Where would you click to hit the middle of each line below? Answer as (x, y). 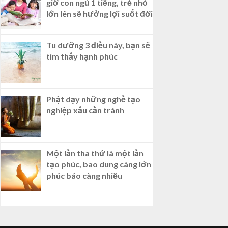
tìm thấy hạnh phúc (82, 56)
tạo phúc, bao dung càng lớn (99, 164)
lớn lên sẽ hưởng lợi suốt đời (99, 14)
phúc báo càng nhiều (84, 176)
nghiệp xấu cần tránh (85, 110)
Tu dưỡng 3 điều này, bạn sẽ (98, 45)
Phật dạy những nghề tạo (93, 99)
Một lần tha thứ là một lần (95, 153)
